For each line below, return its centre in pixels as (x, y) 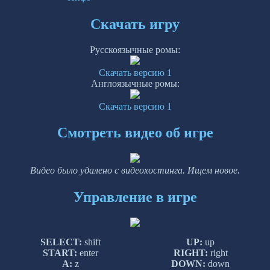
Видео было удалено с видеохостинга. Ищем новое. (135, 170)
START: (60, 253)
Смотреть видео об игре (135, 133)
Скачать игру (135, 24)
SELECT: (61, 242)
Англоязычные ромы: (135, 83)
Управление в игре (135, 197)
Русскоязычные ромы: (135, 49)
